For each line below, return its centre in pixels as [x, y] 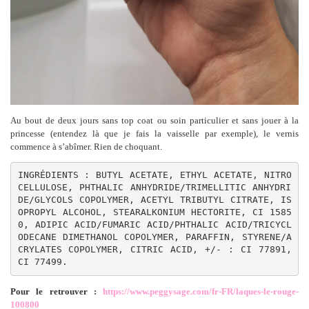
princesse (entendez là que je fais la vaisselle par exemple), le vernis [154, 133]
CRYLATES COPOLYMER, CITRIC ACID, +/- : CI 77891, [154, 250]
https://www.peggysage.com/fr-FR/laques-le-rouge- [201, 291]
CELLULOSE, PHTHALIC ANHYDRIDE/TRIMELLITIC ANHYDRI [154, 188]
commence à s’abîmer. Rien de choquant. [86, 146]
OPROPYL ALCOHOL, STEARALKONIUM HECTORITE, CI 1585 [154, 212]
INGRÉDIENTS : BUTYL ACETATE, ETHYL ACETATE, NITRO [154, 175]
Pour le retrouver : [53, 291]
